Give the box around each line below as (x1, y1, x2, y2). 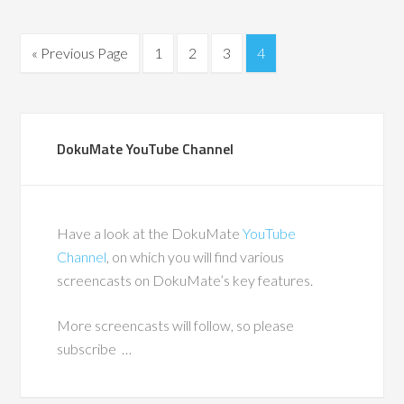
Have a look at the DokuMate (57, 225, 243, 242)
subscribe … (57, 340, 133, 357)
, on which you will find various (106, 248, 285, 265)
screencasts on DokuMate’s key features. (57, 271, 314, 289)
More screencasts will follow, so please (57, 317, 295, 334)
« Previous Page (32, 44, 129, 61)
